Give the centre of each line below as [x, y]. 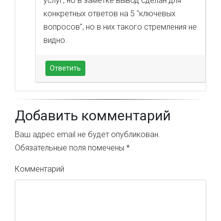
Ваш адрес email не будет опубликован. [88, 134]
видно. [55, 40]
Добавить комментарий [93, 116]
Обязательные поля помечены [71, 148]
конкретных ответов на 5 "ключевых [110, 14]
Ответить [65, 68]
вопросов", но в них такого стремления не [120, 27]
